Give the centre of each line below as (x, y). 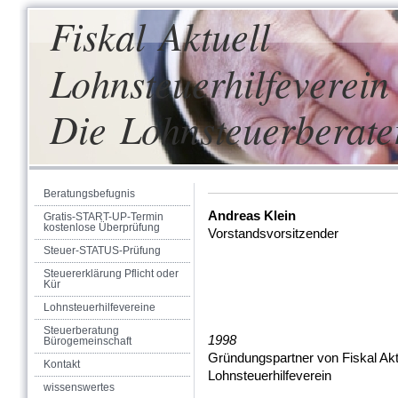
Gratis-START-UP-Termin (103, 217)
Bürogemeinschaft (88, 341)
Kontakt (62, 364)
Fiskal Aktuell (161, 35)
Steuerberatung (81, 330)
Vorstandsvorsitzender (273, 233)
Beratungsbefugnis (89, 194)
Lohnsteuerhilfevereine (99, 307)
